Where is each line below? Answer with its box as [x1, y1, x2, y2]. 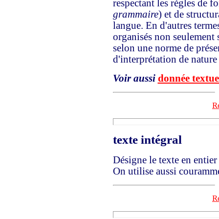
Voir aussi [112, 73, 155, 84]
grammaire [112, 9, 158, 20]
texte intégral [112, 133, 182, 146]
